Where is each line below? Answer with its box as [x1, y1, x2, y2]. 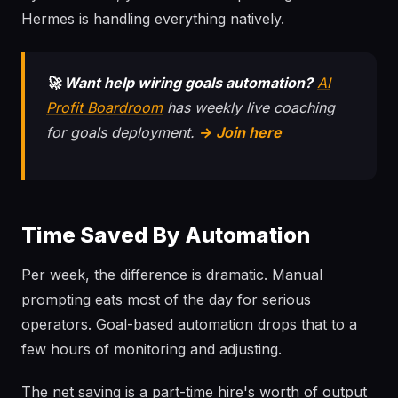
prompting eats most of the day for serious [21, 291, 311, 308]
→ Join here [199, 123, 282, 141]
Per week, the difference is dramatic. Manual [21, 266, 322, 283]
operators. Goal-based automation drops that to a [21, 315, 357, 333]
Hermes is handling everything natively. [21, 10, 284, 28]
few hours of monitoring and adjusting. [21, 340, 282, 358]
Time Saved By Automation [21, 222, 310, 248]
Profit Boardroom [46, 99, 163, 116]
